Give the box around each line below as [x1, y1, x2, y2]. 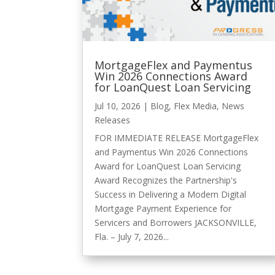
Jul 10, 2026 [95, 99, 141, 112]
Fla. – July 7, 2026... [95, 230, 169, 242]
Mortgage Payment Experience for [95, 202, 232, 214]
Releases [95, 114, 131, 126]
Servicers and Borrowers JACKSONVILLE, [95, 216, 257, 228]
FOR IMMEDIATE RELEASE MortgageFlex [95, 131, 259, 144]
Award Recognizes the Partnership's [95, 174, 238, 186]
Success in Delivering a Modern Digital [95, 188, 247, 200]
